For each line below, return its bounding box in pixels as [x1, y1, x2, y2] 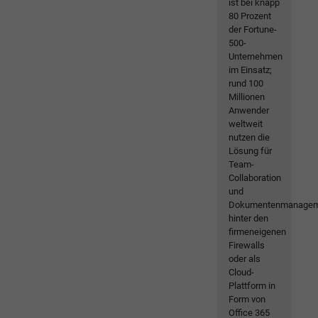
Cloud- [229, 267, 255, 278]
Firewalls [229, 240, 265, 251]
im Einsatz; [229, 65, 273, 76]
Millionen [229, 92, 265, 103]
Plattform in [229, 280, 276, 292]
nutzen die [229, 132, 270, 143]
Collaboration [229, 172, 282, 184]
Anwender [229, 105, 270, 116]
